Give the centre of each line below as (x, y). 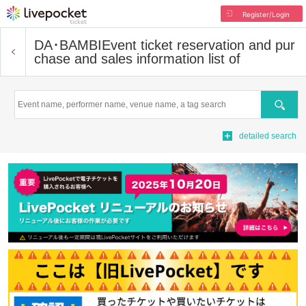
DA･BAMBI (68, 45)
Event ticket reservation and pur (198, 45)
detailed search (268, 136)
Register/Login (266, 14)
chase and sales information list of (137, 59)
